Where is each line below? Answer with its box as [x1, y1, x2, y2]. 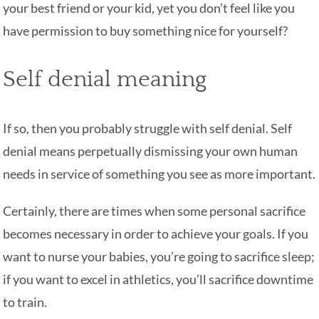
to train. [3, 294, 48, 310]
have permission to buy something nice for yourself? [3, 23, 288, 39]
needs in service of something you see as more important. [3, 166, 316, 182]
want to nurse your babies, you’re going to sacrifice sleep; [3, 249, 315, 265]
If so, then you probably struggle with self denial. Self [3, 120, 293, 137]
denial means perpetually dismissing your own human [3, 143, 298, 159]
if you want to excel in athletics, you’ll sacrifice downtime [3, 271, 314, 288]
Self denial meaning [3, 67, 207, 93]
